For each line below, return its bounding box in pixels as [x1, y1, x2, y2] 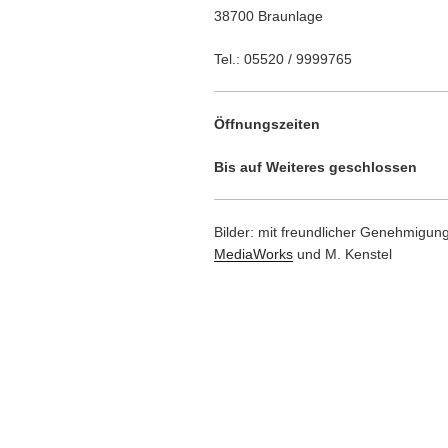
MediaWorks [214, 245, 293, 262]
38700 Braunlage [214, 7, 323, 24]
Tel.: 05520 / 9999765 [214, 50, 352, 67]
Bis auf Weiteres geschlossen [214, 158, 417, 175]
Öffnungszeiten [214, 115, 320, 132]
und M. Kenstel [293, 245, 392, 262]
